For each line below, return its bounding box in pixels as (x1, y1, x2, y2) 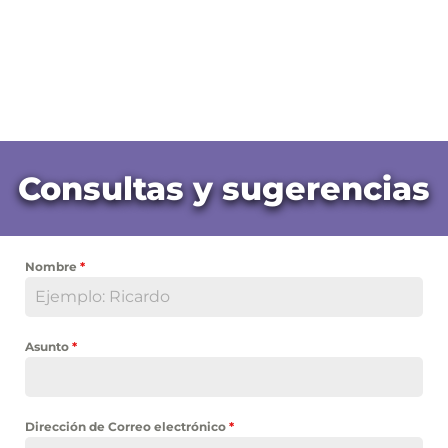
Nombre (25, 259, 80, 275)
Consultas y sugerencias (18, 168, 430, 208)
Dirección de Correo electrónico (25, 419, 229, 435)
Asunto (25, 339, 72, 355)
